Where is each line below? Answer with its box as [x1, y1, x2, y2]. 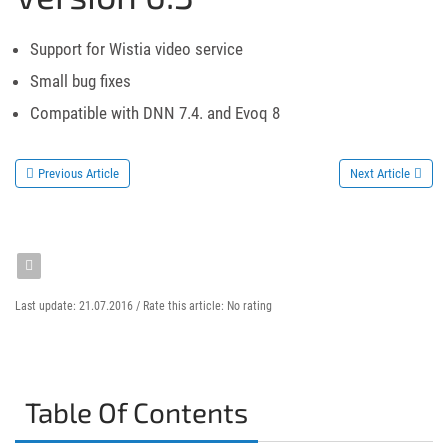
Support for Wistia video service [30, 38, 243, 59]
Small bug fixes [30, 70, 131, 91]
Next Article [350, 165, 410, 181]
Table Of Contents [25, 394, 248, 429]
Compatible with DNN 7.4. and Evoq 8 [30, 102, 280, 123]
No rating [227, 298, 272, 313]
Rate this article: [143, 298, 227, 313]
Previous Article [38, 165, 119, 181]
